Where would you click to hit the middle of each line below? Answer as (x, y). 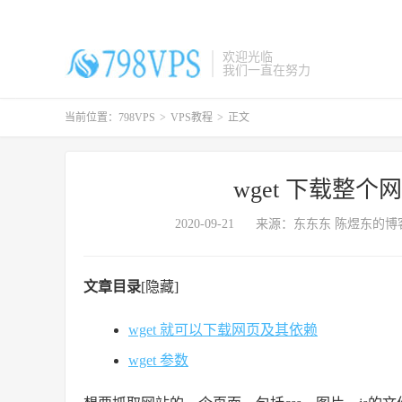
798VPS (137, 118)
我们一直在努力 (267, 70)
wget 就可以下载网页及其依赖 (223, 330)
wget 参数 (158, 360)
